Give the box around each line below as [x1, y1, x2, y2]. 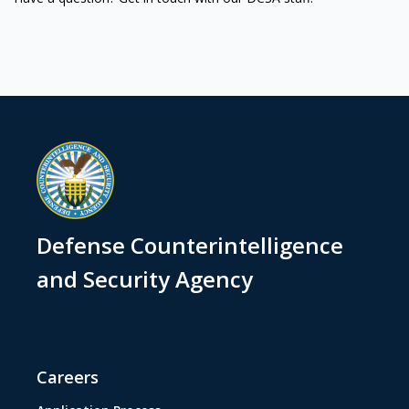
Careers [37, 366, 99, 388]
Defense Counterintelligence [37, 230, 343, 260]
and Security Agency [37, 264, 253, 294]
